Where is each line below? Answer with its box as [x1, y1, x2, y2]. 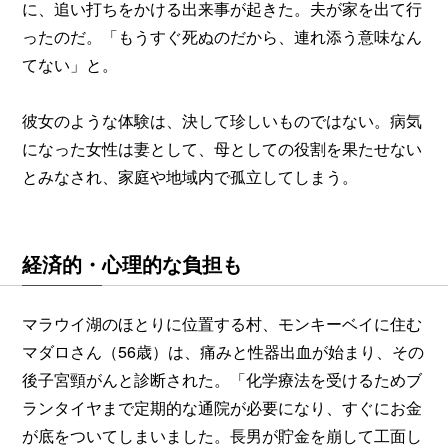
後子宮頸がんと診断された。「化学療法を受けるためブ [22, 367, 422, 391]
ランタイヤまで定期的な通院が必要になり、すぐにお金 [22, 395, 422, 419]
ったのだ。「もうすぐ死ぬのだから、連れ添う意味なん [22, 24, 422, 48]
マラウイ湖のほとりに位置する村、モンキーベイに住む [22, 311, 422, 335]
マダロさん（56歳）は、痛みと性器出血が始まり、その [22, 339, 424, 363]
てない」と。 [22, 52, 118, 76]
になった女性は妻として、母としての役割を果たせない [22, 136, 422, 160]
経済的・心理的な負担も [22, 248, 242, 278]
